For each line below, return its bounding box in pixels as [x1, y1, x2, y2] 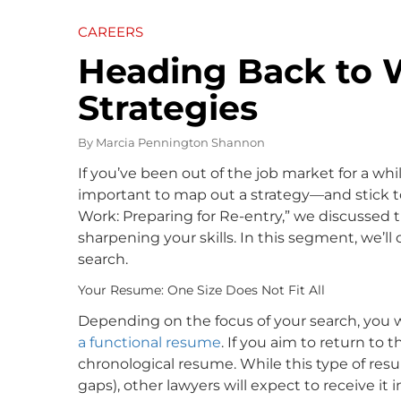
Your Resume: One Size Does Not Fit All [78, 281, 325, 298]
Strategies [78, 86, 258, 129]
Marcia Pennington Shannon [96, 134, 265, 149]
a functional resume [78, 333, 221, 351]
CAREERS [78, 22, 143, 40]
